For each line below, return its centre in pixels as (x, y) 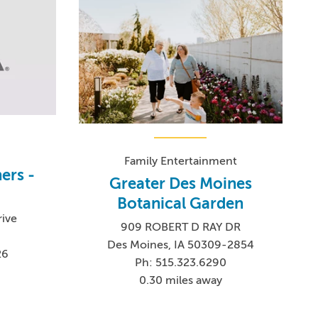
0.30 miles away (180, 281)
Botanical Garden (181, 204)
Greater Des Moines (180, 184)
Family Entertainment (180, 161)
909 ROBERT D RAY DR (180, 227)
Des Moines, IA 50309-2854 (180, 245)
